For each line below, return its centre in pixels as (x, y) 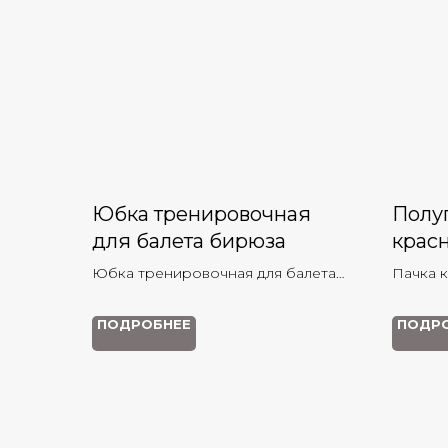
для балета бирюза (189, 241)
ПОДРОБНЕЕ (144, 324)
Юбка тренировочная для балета (214, 273)
